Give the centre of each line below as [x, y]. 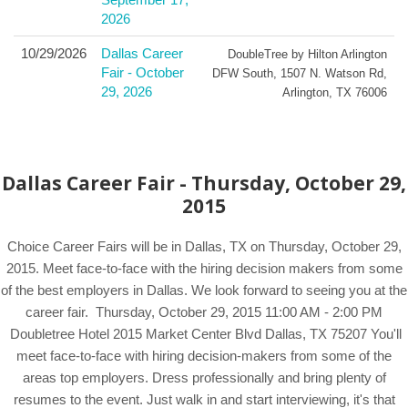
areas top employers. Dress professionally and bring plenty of [204, 377]
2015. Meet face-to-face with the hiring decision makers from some [204, 268]
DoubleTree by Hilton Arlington [307, 54]
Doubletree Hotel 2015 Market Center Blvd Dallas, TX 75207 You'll [204, 334]
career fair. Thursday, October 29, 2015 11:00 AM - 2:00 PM [204, 312]
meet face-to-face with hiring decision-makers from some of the [204, 356]
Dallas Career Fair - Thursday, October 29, [204, 183]
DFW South [243, 73]
